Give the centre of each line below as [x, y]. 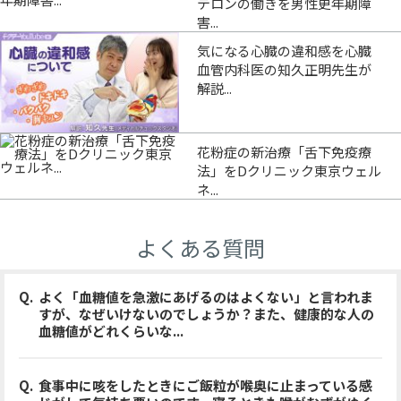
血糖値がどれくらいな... [111, 330]
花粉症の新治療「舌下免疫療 [284, 151]
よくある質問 [200, 247]
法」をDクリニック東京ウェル [289, 170]
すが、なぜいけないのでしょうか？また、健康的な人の [207, 313]
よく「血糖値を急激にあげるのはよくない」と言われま [206, 296]
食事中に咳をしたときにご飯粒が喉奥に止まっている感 [206, 385]
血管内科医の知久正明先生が [284, 69]
